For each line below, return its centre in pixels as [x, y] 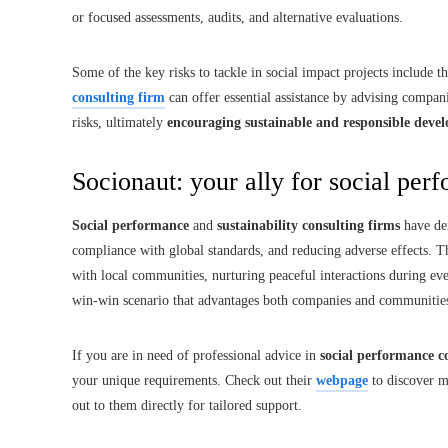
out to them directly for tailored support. [187, 405]
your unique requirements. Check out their [194, 380]
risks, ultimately [119, 122]
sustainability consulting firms [308, 225]
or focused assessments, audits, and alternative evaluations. [237, 17]
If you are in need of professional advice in [196, 355]
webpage [342, 380]
